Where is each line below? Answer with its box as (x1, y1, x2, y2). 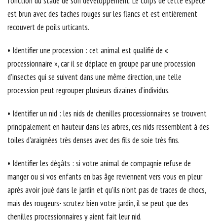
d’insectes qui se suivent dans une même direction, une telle (7, 72, 182, 83)
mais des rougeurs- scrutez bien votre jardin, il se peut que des (7, 198, 188, 209)
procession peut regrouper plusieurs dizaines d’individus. (7, 85, 170, 96)
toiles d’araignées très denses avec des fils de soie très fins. (7, 135, 180, 146)
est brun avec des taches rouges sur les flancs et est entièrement (7, 8, 197, 20)
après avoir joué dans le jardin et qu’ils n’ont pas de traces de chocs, (7, 184, 206, 196)
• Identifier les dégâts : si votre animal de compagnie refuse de (7, 158, 191, 169)
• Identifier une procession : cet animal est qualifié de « (7, 45, 168, 56)
